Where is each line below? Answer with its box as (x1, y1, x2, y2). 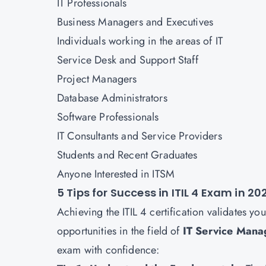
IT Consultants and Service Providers (57, 128, 222, 144)
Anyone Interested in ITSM (57, 166, 175, 182)
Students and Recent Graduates (57, 147, 198, 163)
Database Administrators (57, 90, 167, 106)
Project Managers (57, 71, 137, 87)
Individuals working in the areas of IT (57, 33, 223, 49)
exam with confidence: (57, 242, 160, 258)
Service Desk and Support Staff (57, 52, 198, 68)
